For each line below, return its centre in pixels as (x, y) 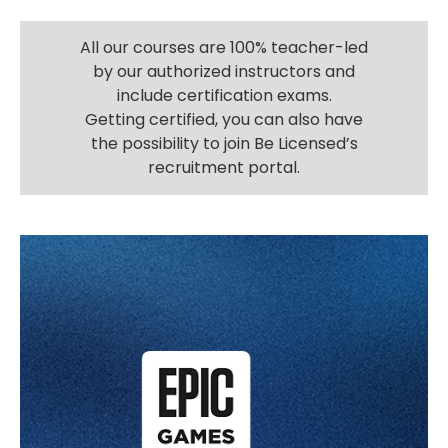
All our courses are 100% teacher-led (224, 47)
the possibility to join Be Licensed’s (224, 143)
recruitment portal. (224, 167)
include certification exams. (224, 95)
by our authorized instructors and (224, 71)
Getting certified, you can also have (224, 119)
